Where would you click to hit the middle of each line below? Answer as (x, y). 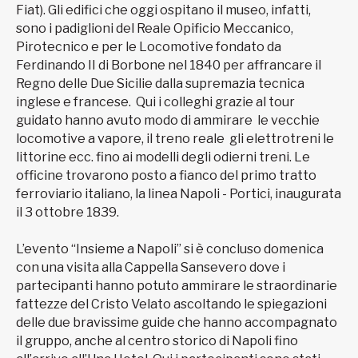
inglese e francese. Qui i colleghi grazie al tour (155, 102)
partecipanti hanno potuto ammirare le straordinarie (177, 286)
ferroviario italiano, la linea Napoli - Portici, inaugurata (179, 194)
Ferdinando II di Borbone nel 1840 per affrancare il (169, 66)
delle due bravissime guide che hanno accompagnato (177, 323)
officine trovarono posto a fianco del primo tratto (166, 176)
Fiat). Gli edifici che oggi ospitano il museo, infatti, (163, 10)
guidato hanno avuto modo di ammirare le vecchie (168, 121)
